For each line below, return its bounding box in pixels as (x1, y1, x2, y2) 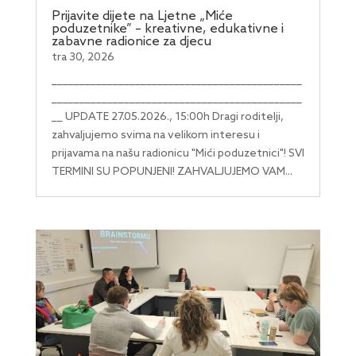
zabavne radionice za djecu (51, 33, 211, 49)
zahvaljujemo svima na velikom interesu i (51, 128, 260, 142)
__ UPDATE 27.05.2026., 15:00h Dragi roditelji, (51, 110, 284, 124)
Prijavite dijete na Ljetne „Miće (51, 8, 233, 24)
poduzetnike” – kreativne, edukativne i (51, 21, 284, 37)
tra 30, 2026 (51, 50, 114, 64)
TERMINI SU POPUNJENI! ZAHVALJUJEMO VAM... (51, 164, 292, 179)
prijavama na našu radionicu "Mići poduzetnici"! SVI (51, 146, 304, 161)
